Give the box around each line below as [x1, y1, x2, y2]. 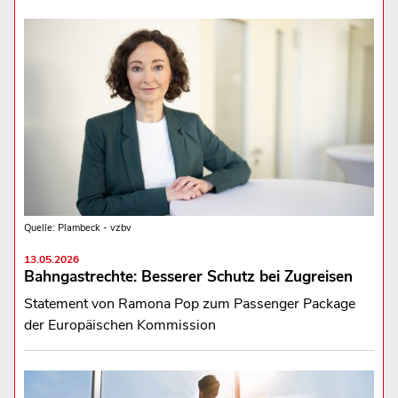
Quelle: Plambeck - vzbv [23, 221, 131, 235]
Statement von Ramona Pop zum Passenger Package [23, 294, 355, 314]
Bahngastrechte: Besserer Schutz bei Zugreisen [23, 267, 353, 288]
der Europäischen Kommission [23, 315, 216, 336]
